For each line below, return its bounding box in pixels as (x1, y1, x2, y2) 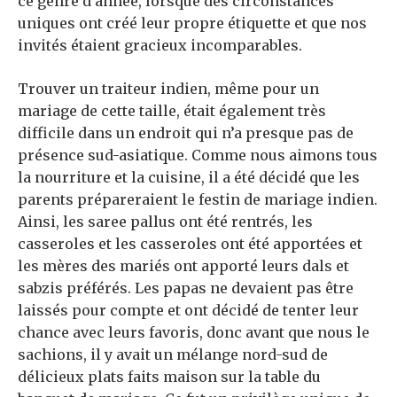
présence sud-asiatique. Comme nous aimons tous (18, 146, 378, 165)
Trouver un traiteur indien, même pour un (18, 80, 319, 98)
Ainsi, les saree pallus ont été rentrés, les (18, 213, 313, 231)
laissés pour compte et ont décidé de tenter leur (18, 301, 359, 320)
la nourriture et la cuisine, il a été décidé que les (18, 168, 360, 187)
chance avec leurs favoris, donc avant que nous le (18, 323, 370, 342)
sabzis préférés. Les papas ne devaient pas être (18, 279, 354, 298)
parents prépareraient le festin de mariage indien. (18, 191, 378, 209)
